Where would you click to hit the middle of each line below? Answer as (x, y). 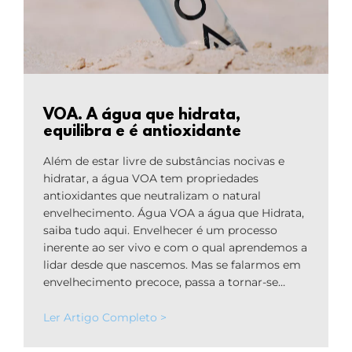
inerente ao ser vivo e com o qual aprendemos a (175, 248)
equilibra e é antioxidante (142, 132)
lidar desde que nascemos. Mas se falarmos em (172, 265)
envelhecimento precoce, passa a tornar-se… (164, 282)
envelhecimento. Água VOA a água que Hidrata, (174, 213)
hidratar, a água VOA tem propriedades (151, 179)
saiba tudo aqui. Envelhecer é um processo (160, 231)
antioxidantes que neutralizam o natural (152, 196)
